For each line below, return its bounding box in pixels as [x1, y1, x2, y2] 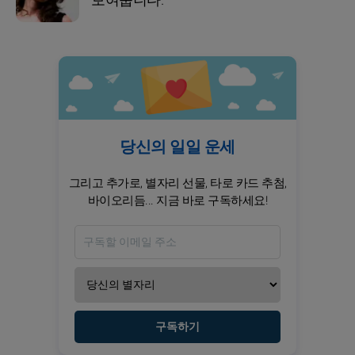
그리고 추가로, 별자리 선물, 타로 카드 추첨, [68, 174, 287, 192]
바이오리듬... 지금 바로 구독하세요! [87, 191, 268, 209]
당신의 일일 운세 [120, 135, 235, 158]
